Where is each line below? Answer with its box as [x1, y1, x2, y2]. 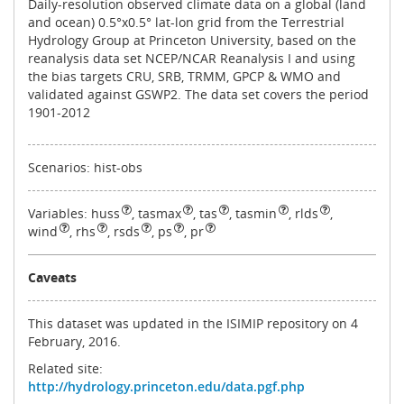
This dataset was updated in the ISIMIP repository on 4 [28, 315, 358, 333]
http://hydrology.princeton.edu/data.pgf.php [28, 378, 305, 396]
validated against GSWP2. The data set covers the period [28, 86, 369, 103]
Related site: [28, 360, 103, 378]
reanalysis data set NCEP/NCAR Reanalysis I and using [28, 50, 355, 67]
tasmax [138, 205, 181, 223]
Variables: [28, 205, 91, 223]
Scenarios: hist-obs [28, 159, 142, 176]
